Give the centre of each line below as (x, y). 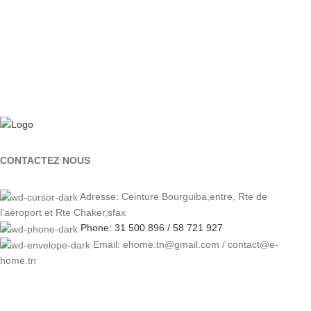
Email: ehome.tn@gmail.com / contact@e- (186, 244)
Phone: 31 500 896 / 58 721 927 (152, 228)
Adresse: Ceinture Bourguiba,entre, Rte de (174, 197)
